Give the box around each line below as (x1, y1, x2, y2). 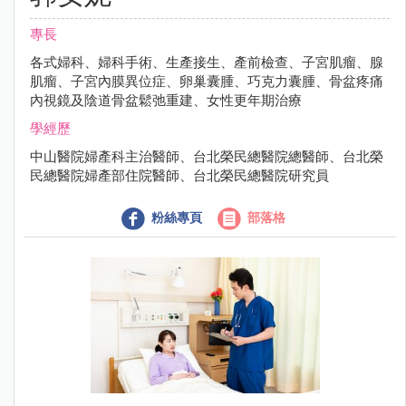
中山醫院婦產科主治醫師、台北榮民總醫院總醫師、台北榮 (30, 149, 383, 165)
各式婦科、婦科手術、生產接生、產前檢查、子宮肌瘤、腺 (30, 54, 383, 71)
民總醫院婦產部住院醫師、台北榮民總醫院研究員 (30, 168, 329, 184)
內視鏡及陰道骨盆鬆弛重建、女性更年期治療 (30, 92, 302, 109)
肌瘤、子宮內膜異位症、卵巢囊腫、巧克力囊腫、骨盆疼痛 (30, 73, 383, 90)
